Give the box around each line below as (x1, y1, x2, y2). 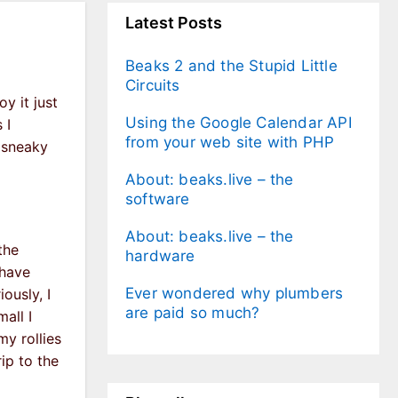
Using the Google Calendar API (125, 114, 352, 132)
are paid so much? (125, 304, 260, 322)
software (125, 190, 190, 209)
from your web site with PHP (125, 133, 335, 152)
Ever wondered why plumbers (125, 284, 344, 303)
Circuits (125, 76, 180, 95)
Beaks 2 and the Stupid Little (125, 57, 338, 76)
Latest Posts (125, 13, 222, 33)
